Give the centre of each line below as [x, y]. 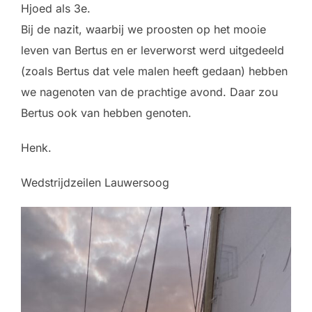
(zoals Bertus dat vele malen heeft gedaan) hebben [154, 71]
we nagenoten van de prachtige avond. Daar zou [149, 92]
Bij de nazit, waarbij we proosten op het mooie [143, 30]
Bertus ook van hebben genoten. [106, 113]
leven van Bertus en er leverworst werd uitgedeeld [153, 50]
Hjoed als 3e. [56, 9]
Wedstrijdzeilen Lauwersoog [95, 183]
